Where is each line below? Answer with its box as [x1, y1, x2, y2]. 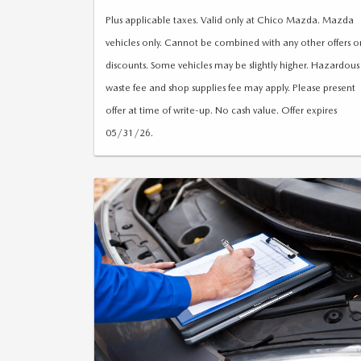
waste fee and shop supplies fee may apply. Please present [106, 81, 355, 93]
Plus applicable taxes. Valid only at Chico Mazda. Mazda [106, 14, 354, 26]
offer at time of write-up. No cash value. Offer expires [106, 104, 337, 116]
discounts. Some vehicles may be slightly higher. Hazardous [106, 59, 359, 71]
